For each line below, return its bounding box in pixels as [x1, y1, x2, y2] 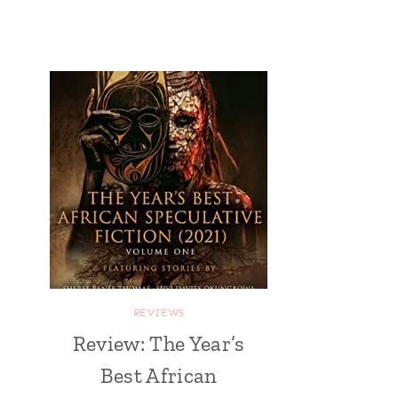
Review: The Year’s [72, 330, 245, 357]
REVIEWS [132, 306, 185, 320]
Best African [99, 362, 218, 389]
